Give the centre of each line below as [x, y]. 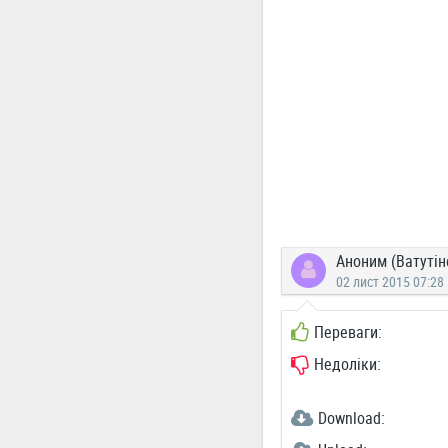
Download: [351, 418]
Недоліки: [347, 364]
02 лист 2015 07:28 [389, 281]
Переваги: [347, 332]
